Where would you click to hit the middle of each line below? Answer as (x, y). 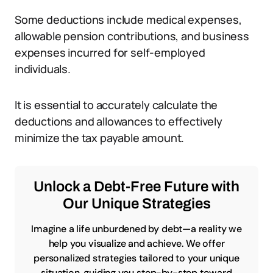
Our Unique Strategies (136, 204)
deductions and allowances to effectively (119, 121)
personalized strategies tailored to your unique (136, 258)
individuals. (43, 69)
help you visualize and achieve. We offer (136, 243)
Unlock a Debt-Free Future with (136, 186)
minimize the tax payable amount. (100, 138)
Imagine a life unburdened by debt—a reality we (136, 229)
